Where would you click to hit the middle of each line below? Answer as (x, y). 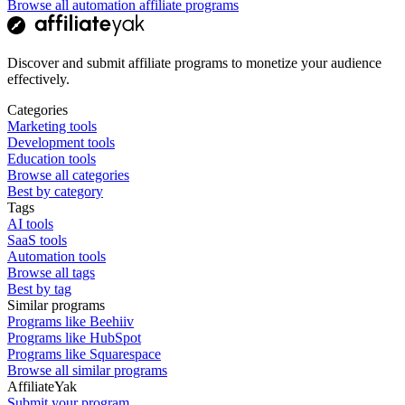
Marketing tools (52, 126)
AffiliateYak (42, 386)
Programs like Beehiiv (71, 321)
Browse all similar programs (87, 370)
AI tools (30, 223)
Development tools (61, 142)
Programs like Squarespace (84, 353)
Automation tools (57, 256)
